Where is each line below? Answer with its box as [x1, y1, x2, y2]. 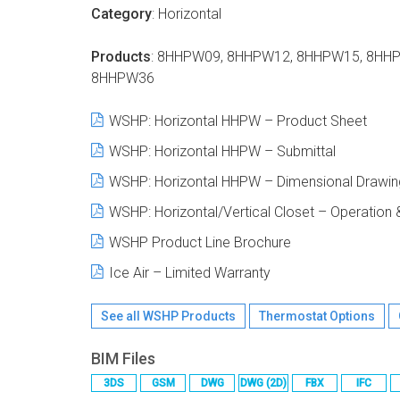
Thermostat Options [259, 309, 375, 323]
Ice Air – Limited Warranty [109, 264, 271, 281]
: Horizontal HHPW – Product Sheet [148, 112, 367, 129]
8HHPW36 [91, 70, 154, 87]
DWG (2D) [240, 377, 287, 389]
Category [91, 5, 152, 22]
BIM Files [91, 349, 155, 368]
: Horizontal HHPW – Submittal [148, 143, 336, 160]
